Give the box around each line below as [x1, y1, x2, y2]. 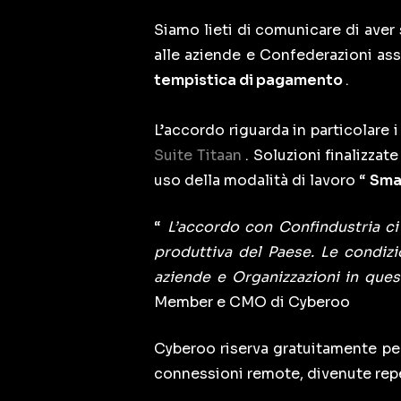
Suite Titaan [154, 146, 246, 166]
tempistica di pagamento [154, 71, 346, 90]
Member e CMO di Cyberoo [154, 293, 354, 312]
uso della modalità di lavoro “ [154, 171, 370, 191]
